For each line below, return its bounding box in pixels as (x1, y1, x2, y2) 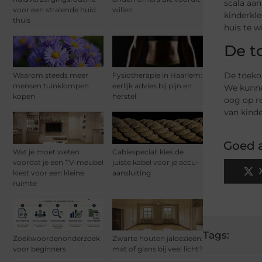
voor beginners (13, 244, 66, 253)
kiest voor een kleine (13, 168, 84, 177)
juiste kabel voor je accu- (112, 157, 199, 167)
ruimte (13, 178, 37, 188)
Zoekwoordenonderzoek (13, 233, 100, 243)
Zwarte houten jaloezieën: (112, 233, 203, 243)
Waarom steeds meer (13, 71, 88, 80)
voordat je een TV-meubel (13, 157, 104, 167)
